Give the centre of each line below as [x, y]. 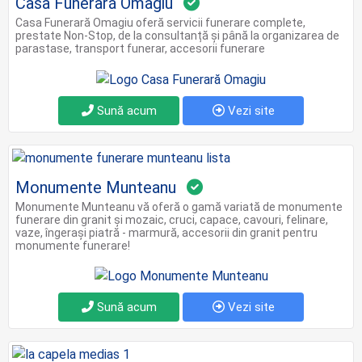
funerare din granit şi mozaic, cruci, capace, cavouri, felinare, [172, 219]
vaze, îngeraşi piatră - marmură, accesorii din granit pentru [166, 232]
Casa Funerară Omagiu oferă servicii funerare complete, [160, 22]
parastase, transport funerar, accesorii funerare [140, 48]
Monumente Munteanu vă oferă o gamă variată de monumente [179, 206]
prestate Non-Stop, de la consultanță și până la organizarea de [177, 35]
